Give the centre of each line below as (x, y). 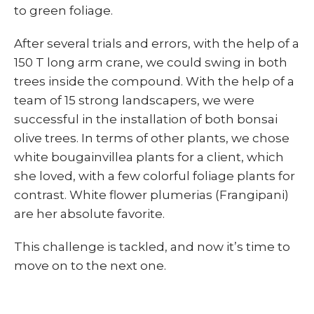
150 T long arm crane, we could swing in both (151, 62)
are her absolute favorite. (89, 214)
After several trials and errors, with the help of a (157, 43)
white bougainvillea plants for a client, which (149, 157)
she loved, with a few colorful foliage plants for (155, 176)
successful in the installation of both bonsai (146, 119)
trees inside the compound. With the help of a (154, 81)
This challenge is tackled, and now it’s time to (152, 247)
